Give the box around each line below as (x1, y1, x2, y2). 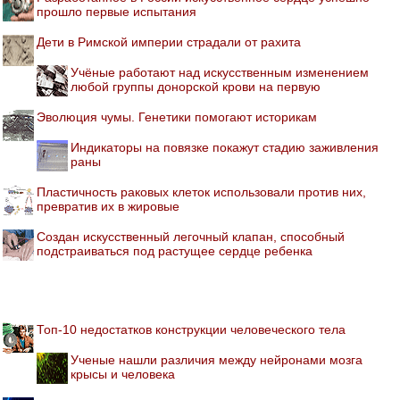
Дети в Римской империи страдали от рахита (37, 35, 301, 50)
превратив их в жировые (37, 199, 179, 214)
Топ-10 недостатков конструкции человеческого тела (37, 322, 346, 337)
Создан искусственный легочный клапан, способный (37, 229, 345, 245)
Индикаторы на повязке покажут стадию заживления (71, 140, 379, 155)
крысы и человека (71, 367, 175, 382)
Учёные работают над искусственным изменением (71, 65, 369, 80)
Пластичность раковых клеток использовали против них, (37, 185, 366, 200)
